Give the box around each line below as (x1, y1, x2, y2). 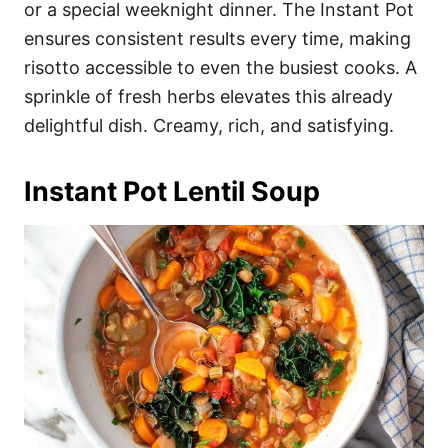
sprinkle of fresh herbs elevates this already (24, 85, 393, 107)
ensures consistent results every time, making (24, 27, 411, 49)
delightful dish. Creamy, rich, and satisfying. (24, 114, 394, 136)
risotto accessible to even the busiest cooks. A (24, 56, 417, 78)
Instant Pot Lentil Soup (24, 174, 320, 208)
